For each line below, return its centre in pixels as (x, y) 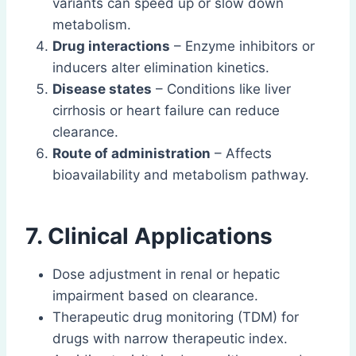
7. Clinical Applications (149, 236)
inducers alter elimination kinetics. (161, 67)
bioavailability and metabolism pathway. (181, 174)
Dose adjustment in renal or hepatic (166, 274)
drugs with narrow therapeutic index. (170, 338)
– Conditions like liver (221, 89)
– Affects (241, 153)
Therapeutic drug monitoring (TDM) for (176, 317)
